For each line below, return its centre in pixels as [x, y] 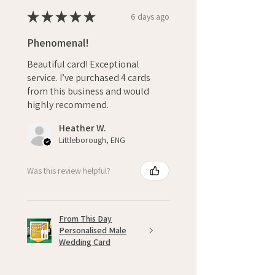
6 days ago [150, 16]
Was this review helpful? [69, 170]
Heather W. [83, 128]
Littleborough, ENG [92, 140]
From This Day [85, 219]
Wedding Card [85, 242]
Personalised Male [93, 230]
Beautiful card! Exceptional [83, 64]
